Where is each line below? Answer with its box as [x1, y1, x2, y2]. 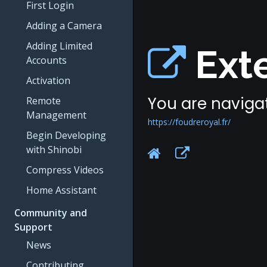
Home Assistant [26, 184, 97, 197]
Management [26, 108, 86, 122]
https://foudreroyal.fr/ [148, 116, 231, 128]
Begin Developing [26, 129, 106, 142]
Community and [14, 206, 87, 219]
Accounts [26, 54, 67, 67]
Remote [26, 94, 61, 107]
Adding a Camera [26, 19, 102, 32]
